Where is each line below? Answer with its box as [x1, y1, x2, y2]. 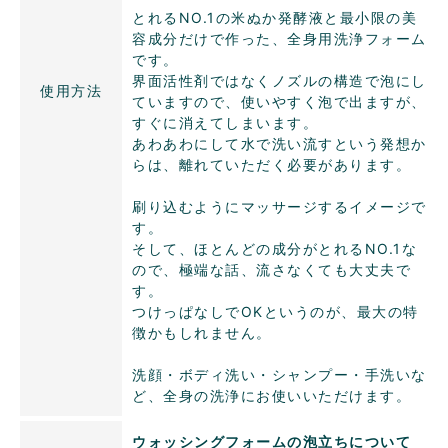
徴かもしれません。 [132, 323, 272, 341]
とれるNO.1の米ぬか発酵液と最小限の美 [132, 8, 417, 26]
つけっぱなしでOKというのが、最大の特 [132, 302, 419, 320]
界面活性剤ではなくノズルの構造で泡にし [132, 71, 427, 89]
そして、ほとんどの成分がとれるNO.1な [132, 239, 417, 257]
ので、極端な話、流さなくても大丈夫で [132, 260, 411, 278]
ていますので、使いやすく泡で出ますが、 [132, 92, 427, 110]
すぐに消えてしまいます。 [132, 113, 318, 131]
